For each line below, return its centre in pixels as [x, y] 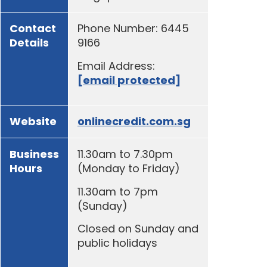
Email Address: [116, 66]
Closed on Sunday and [138, 229]
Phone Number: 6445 [133, 29]
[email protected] [129, 80]
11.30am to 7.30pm [125, 154]
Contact [33, 29]
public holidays [117, 243]
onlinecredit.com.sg [134, 122]
